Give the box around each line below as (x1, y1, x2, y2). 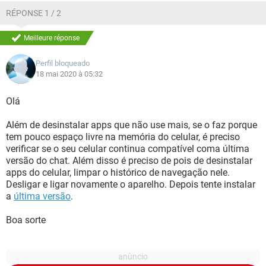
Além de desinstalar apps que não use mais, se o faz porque (6, 119, 257, 131)
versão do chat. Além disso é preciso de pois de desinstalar (6, 155, 252, 166)
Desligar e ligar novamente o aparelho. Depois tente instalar (6, 179, 255, 190)
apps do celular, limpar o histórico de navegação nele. (6, 167, 230, 178)
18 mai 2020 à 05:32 (36, 69, 103, 78)
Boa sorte (6, 214, 46, 226)
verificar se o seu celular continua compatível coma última (6, 143, 249, 154)
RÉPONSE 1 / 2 (6, 8, 61, 18)
